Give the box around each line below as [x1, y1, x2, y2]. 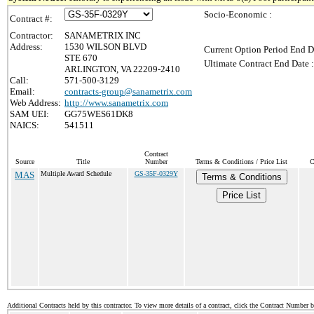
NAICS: [10, 120, 39, 130]
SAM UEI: [10, 109, 49, 119]
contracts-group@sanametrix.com [64, 86, 192, 97]
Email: [10, 86, 35, 97]
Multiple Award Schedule [41, 170, 111, 177]
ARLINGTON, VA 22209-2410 [64, 64, 180, 74]
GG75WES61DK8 [64, 109, 133, 119]
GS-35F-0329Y [134, 170, 178, 177]
